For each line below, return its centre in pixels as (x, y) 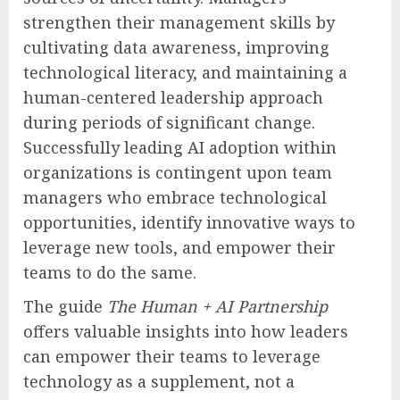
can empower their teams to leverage (172, 356)
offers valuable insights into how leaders (186, 331)
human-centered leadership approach (173, 97)
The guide (65, 306)
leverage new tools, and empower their (179, 247)
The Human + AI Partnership (217, 306)
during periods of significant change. (169, 122)
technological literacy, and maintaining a (185, 72)
